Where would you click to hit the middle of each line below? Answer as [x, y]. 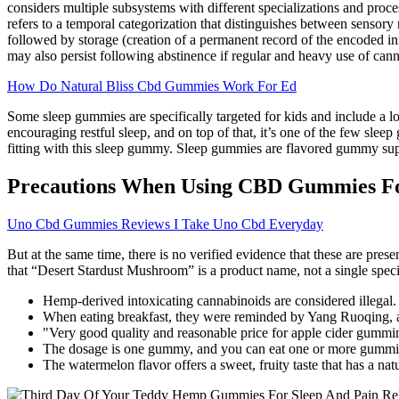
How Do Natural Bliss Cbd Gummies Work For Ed [152, 85]
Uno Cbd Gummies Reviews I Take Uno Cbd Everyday [165, 224]
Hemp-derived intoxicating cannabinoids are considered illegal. [220, 300]
